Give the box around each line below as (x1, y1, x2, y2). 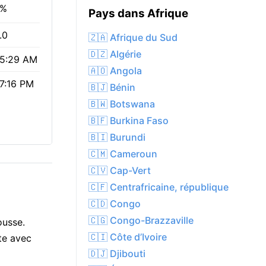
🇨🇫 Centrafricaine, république (88, 181, 229, 194)
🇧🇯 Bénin (88, 81, 135, 94)
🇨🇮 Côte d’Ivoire (88, 231, 167, 243)
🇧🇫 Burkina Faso (88, 115, 169, 127)
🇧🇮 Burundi (88, 131, 145, 144)
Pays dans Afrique (88, 7, 188, 21)
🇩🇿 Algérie (88, 48, 141, 61)
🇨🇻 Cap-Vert (88, 164, 151, 177)
